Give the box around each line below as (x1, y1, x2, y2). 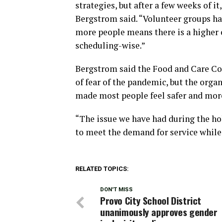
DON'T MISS (100, 186, 133, 193)
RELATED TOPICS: (75, 165, 129, 172)
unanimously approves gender (100, 205, 218, 219)
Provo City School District (100, 193, 202, 208)
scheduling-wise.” (75, 40, 145, 51)
